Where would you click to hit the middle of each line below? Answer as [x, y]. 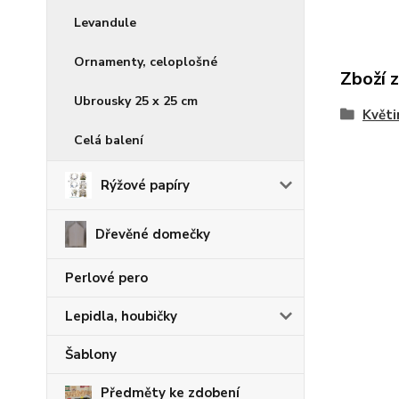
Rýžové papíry [145, 185]
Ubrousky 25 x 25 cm [136, 101]
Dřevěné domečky [152, 234]
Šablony [91, 354]
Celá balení [109, 140]
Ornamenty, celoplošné [146, 62]
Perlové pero [106, 278]
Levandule [105, 23]
